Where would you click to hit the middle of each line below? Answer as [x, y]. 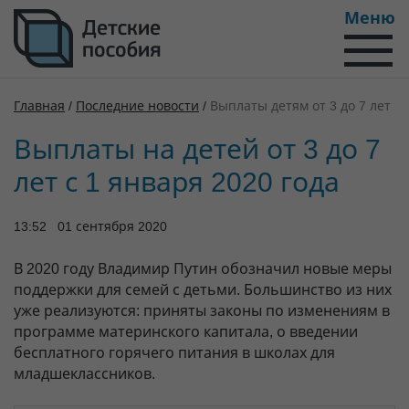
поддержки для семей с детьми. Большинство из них [203, 290]
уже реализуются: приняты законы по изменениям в [202, 311]
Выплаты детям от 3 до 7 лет [300, 106]
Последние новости [137, 106]
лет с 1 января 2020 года [177, 182]
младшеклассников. [84, 374]
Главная [39, 106]
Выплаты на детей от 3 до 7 [197, 149]
